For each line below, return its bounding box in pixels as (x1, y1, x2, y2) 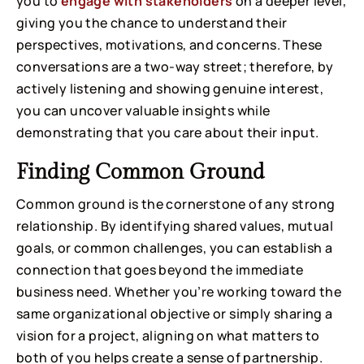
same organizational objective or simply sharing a (16, 304, 333, 323)
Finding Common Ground (16, 159, 265, 184)
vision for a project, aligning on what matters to (16, 326, 320, 344)
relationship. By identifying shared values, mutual (16, 216, 333, 235)
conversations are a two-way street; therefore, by (16, 57, 334, 76)
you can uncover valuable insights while (16, 101, 271, 119)
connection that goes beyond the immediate (16, 260, 304, 279)
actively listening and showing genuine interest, (16, 79, 324, 97)
